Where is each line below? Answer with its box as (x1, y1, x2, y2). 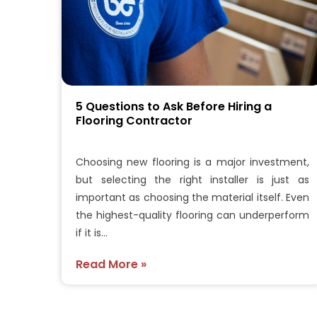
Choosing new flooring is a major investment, (76, 155, 309, 170)
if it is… (76, 226, 108, 241)
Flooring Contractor (76, 113, 198, 129)
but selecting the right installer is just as (76, 173, 309, 188)
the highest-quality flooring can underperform (76, 208, 309, 223)
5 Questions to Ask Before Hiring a (76, 98, 272, 115)
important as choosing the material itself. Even (76, 190, 309, 205)
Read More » (76, 256, 146, 273)
